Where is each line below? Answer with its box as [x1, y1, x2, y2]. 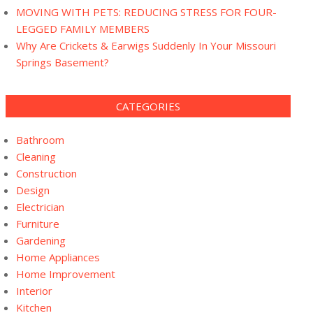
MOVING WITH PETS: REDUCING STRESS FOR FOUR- [16, 5, 277, 19]
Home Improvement [16, 267, 115, 281]
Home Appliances [16, 250, 100, 264]
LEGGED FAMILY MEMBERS [16, 22, 150, 36]
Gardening [16, 233, 66, 247]
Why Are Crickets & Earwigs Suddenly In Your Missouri [16, 38, 276, 52]
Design [16, 183, 50, 197]
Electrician [16, 200, 64, 214]
